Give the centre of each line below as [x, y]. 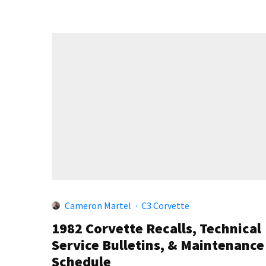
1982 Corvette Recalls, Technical [156, 228]
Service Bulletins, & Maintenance [158, 245]
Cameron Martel [98, 205]
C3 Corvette [165, 205]
